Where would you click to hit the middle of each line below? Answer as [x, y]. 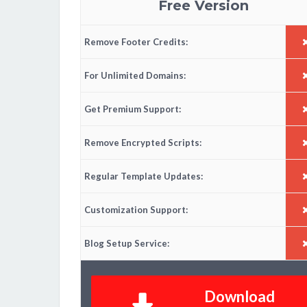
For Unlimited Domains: [135, 76]
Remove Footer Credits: [136, 42]
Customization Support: [136, 210]
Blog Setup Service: [127, 244]
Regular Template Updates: [144, 176]
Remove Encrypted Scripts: [143, 143]
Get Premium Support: [133, 109]
